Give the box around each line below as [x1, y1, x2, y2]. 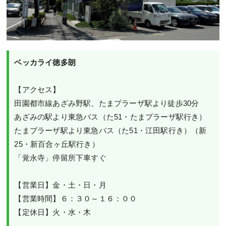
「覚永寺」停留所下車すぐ [14, 153, 106, 162]
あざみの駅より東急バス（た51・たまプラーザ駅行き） [14, 112, 207, 122]
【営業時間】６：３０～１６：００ [14, 194, 137, 203]
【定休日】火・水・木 [14, 208, 91, 217]
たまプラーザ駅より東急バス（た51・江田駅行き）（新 [14, 126, 207, 135]
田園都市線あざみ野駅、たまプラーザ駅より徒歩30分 [14, 99, 199, 108]
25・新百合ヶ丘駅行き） [14, 140, 99, 149]
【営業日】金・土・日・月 [14, 181, 106, 190]
